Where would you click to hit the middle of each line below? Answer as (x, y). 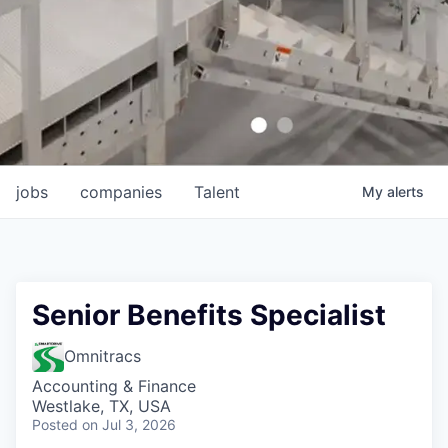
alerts (405, 191)
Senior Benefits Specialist (209, 315)
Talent (217, 192)
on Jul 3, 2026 (129, 424)
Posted (55, 424)
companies (121, 192)
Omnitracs (102, 356)
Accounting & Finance (114, 386)
